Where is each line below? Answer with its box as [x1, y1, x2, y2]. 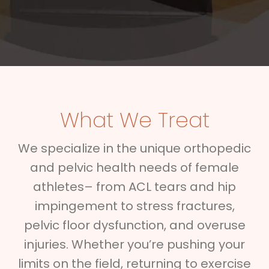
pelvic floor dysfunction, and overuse [23, 217, 246, 234]
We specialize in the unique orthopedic [18, 140, 251, 157]
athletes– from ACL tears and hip [33, 178, 236, 196]
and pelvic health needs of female [30, 159, 239, 177]
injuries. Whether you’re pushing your [24, 236, 245, 253]
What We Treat [59, 106, 210, 135]
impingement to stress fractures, [34, 198, 235, 215]
